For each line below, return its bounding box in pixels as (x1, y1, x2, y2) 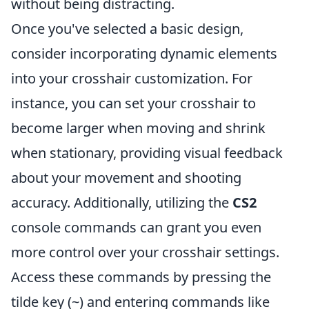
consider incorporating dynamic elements (11, 44, 277, 63)
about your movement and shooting (11, 168, 241, 187)
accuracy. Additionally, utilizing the (11, 193, 232, 212)
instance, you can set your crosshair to (11, 94, 256, 112)
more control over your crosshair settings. (11, 243, 279, 261)
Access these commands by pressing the (11, 268, 271, 286)
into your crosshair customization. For (11, 69, 252, 88)
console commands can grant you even (11, 218, 261, 237)
